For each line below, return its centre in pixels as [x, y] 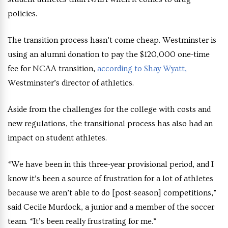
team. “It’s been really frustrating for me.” [82, 222]
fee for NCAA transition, [51, 69]
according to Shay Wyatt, [141, 69]
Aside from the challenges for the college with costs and [109, 110]
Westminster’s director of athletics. [71, 83]
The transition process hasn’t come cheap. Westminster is [112, 40]
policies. [22, 14]
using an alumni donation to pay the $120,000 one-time [109, 55]
